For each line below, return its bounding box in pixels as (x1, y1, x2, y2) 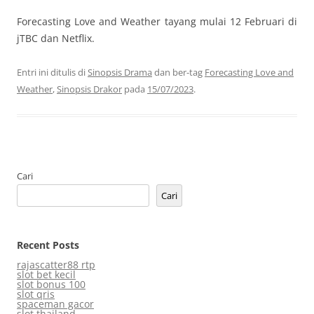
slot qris (17, 287, 55, 301)
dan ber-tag (152, 65, 205, 78)
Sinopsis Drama (88, 65, 152, 78)
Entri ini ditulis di (17, 65, 88, 78)
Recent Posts (17, 238, 79, 252)
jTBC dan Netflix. (17, 31, 95, 45)
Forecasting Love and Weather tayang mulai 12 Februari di (17, 14, 297, 28)
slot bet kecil (17, 267, 76, 281)
